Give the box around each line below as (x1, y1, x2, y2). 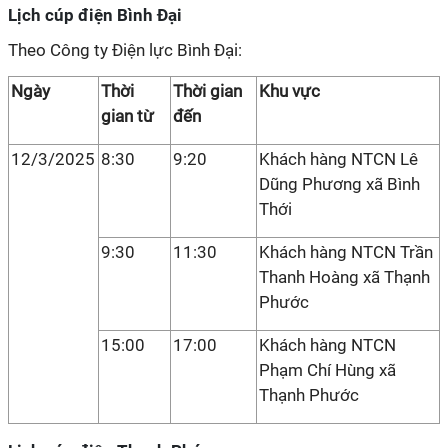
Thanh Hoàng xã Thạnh (259, 267, 430, 287)
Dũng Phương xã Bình (259, 174, 420, 194)
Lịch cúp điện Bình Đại (8, 5, 182, 25)
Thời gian (173, 81, 242, 101)
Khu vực (259, 81, 320, 101)
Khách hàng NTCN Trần (259, 242, 433, 262)
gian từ (101, 106, 154, 126)
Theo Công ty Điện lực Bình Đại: (8, 40, 242, 60)
